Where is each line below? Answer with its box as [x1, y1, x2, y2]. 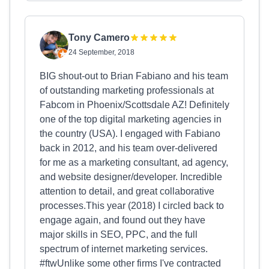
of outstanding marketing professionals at [40, 85, 214, 95]
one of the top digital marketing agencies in [40, 114, 222, 124]
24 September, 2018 [68, 48, 134, 56]
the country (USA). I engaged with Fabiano [40, 128, 220, 139]
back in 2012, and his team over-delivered [40, 143, 217, 153]
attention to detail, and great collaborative [40, 186, 214, 196]
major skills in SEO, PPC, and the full [40, 229, 198, 240]
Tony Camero [68, 32, 130, 43]
